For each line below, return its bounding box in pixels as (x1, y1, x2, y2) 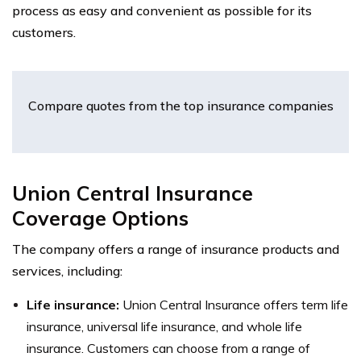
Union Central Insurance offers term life (122, 296, 348, 313)
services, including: (12, 262, 122, 279)
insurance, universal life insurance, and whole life (27, 317, 302, 334)
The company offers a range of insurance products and (12, 240, 339, 257)
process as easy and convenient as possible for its (12, 2, 312, 19)
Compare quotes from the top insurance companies (27, 97, 334, 114)
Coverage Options (12, 205, 189, 230)
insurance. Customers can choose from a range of (27, 339, 310, 356)
